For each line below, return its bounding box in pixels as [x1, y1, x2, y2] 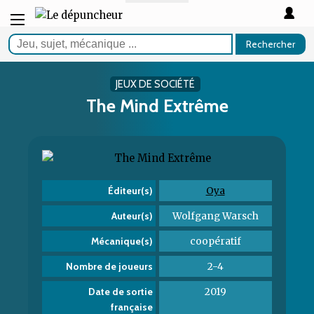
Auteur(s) [111, 210, 153, 221]
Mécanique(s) [90, 235, 153, 247]
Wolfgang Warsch [172, 210, 259, 222]
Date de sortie [88, 286, 153, 297]
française [110, 301, 153, 313]
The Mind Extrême [86, 95, 228, 116]
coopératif [189, 235, 241, 247]
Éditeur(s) [107, 185, 153, 196]
